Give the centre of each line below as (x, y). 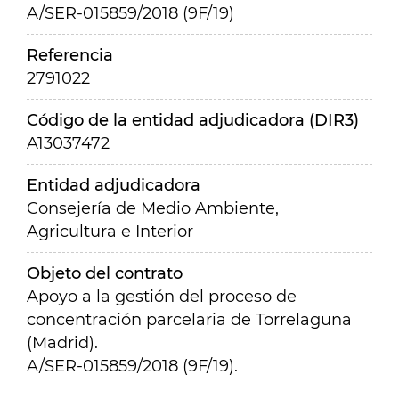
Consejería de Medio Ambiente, (153, 208)
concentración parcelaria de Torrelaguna (189, 320)
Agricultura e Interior (110, 232)
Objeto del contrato (105, 273)
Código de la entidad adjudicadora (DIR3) (193, 120)
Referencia (70, 55)
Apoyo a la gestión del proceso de (162, 297)
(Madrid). (62, 343)
